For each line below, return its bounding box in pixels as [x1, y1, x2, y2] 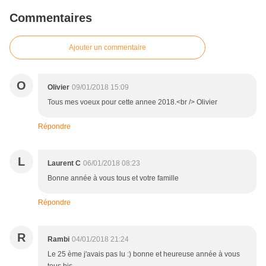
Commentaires [9, 11, 92, 25]
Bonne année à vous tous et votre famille [47, 174, 179, 183]
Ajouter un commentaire [69, 43, 146, 52]
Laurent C [47, 159, 81, 168]
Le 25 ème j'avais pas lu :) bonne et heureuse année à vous [47, 250, 240, 259]
